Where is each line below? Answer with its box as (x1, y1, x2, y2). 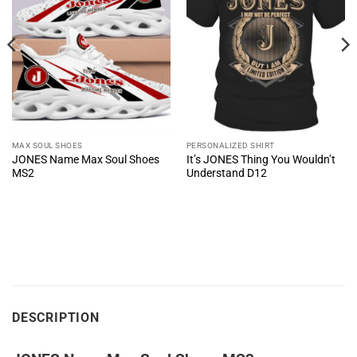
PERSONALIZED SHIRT (186, 141, 275, 151)
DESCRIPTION (12, 310, 100, 326)
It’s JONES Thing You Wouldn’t (186, 153, 335, 167)
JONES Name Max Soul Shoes (11, 153, 159, 167)
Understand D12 (186, 167, 267, 180)
